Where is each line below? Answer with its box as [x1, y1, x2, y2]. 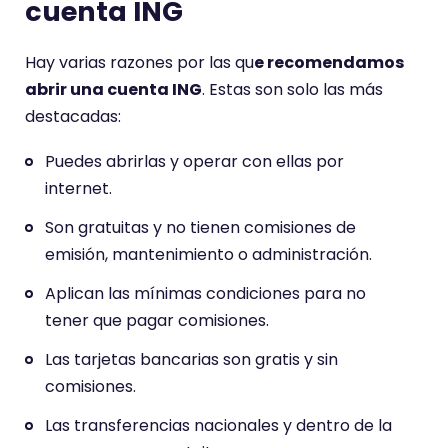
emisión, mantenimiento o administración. [45, 243, 372, 266]
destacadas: [25, 105, 121, 128]
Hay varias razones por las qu [25, 51, 254, 74]
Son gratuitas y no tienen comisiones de [45, 216, 356, 239]
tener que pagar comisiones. [45, 309, 269, 332]
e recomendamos [254, 51, 404, 74]
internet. [45, 177, 112, 200]
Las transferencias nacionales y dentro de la [45, 414, 392, 437]
